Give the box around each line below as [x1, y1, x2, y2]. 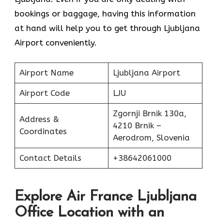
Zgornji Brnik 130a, [112, 108, 186, 118]
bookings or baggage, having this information [15, 9, 196, 19]
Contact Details [19, 153, 81, 163]
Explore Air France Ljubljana [15, 189, 197, 205]
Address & [19, 114, 59, 124]
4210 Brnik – [112, 120, 161, 130]
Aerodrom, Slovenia [112, 132, 190, 142]
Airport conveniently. [15, 38, 97, 48]
